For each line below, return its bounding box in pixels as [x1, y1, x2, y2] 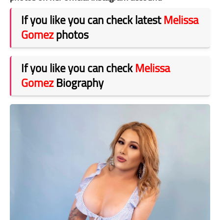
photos [54, 25, 88, 45]
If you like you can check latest [21, 10, 164, 30]
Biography [54, 73, 104, 93]
